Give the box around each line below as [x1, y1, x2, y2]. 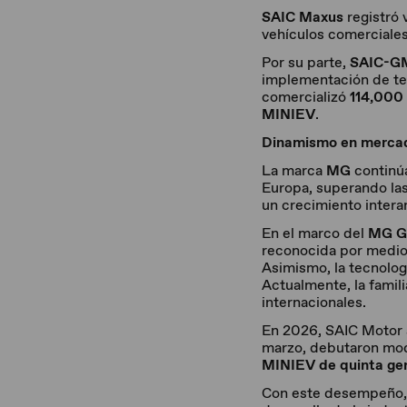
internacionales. [262, 293, 366, 312]
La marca [262, 161, 326, 180]
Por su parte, [262, 53, 350, 72]
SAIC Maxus [262, 7, 343, 26]
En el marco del [262, 223, 368, 243]
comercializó [262, 87, 350, 106]
